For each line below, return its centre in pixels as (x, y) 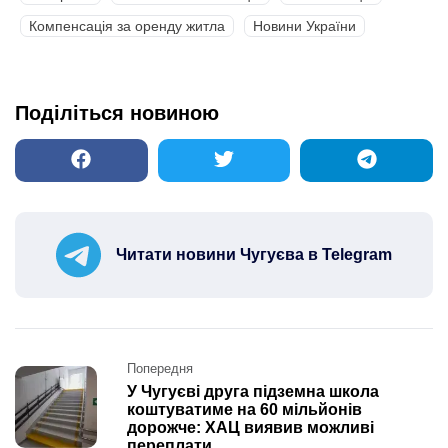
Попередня (160, 368)
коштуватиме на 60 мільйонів (244, 409)
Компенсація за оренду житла (127, 25)
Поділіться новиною (117, 112)
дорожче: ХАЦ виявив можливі (250, 427)
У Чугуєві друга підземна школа (253, 391)
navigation (67, 395)
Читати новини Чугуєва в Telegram (254, 254)
